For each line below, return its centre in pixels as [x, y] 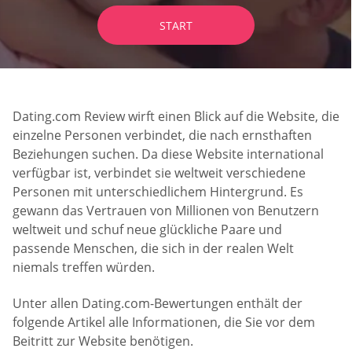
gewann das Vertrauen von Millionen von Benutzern [166, 211]
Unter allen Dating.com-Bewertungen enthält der [158, 303]
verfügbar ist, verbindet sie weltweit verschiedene [159, 173]
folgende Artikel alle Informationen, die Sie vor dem [164, 322]
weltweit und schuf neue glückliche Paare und [147, 230]
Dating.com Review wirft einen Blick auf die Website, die [176, 117]
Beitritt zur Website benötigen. [103, 341]
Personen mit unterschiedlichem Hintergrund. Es [158, 192]
